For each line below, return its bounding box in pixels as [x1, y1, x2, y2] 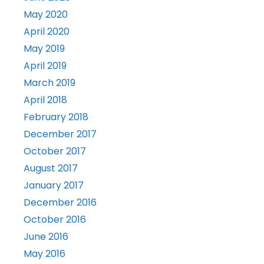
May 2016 [24, 247, 65, 261]
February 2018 [24, 110, 88, 124]
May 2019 [24, 42, 65, 56]
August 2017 [24, 161, 78, 176]
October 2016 [24, 213, 86, 227]
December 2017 [24, 127, 97, 141]
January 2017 [24, 179, 84, 193]
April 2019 [24, 59, 67, 73]
